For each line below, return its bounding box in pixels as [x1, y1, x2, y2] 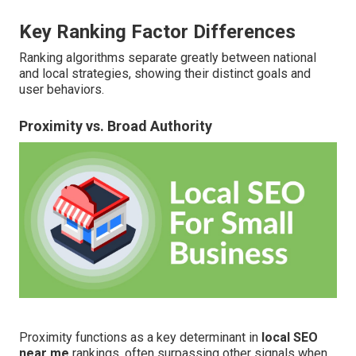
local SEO [261, 329, 318, 345]
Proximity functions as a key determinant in [19, 329, 261, 345]
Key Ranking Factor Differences [19, 21, 296, 44]
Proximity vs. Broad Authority [19, 118, 212, 135]
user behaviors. [19, 82, 104, 98]
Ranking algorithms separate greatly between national [19, 50, 316, 66]
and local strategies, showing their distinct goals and [19, 66, 311, 82]
